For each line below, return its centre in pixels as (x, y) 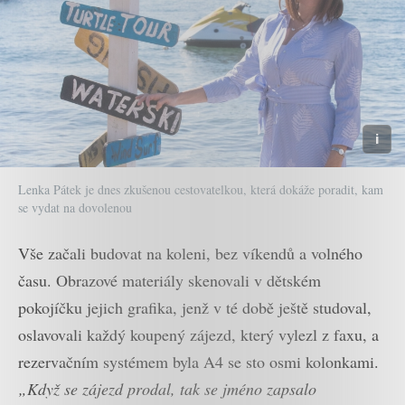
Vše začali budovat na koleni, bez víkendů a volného (190, 254)
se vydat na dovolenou (75, 208)
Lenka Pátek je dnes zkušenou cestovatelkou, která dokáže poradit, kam (201, 190)
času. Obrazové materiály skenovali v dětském (170, 281)
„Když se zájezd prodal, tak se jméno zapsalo (167, 389)
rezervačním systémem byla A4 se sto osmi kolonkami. (198, 362)
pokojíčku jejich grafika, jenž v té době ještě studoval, (195, 308)
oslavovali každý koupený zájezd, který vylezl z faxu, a (198, 335)
